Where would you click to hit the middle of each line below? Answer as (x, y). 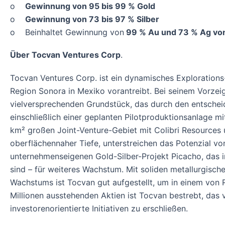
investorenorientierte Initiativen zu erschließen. (99, 208)
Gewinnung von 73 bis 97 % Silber (92, 19)
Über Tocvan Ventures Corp (65, 55)
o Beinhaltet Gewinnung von (67, 32)
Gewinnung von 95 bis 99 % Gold (90, 6)
